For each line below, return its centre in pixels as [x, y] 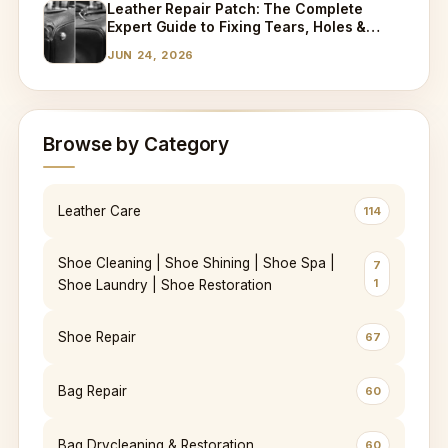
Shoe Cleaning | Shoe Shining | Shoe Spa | [196, 263]
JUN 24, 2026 [150, 55]
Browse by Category [136, 144]
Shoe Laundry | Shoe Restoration [165, 285]
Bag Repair [92, 391]
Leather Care [99, 211]
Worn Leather [155, 44]
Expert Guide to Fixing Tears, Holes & [237, 26]
